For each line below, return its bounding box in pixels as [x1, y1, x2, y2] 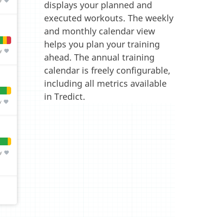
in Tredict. [44, 91, 85, 102]
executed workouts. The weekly [44, 12, 173, 24]
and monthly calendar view [44, 25, 155, 37]
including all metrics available [44, 77, 167, 89]
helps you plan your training [44, 38, 160, 50]
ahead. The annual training [44, 51, 155, 63]
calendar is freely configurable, [44, 64, 170, 76]
